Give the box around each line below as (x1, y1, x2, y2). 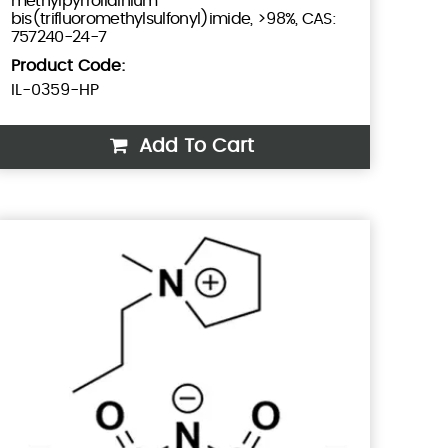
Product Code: (10, 58, 126, 75)
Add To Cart (132, 137, 254, 157)
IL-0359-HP (10, 82, 99, 99)
